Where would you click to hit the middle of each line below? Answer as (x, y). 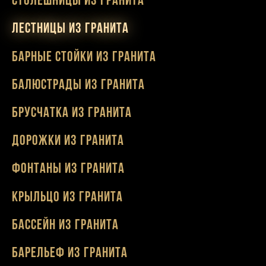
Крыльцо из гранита (67, 197)
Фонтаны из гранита (68, 170)
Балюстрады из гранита (78, 85)
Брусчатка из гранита (72, 114)
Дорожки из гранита (68, 142)
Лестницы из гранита (70, 29)
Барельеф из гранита (70, 253)
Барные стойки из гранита (84, 57)
